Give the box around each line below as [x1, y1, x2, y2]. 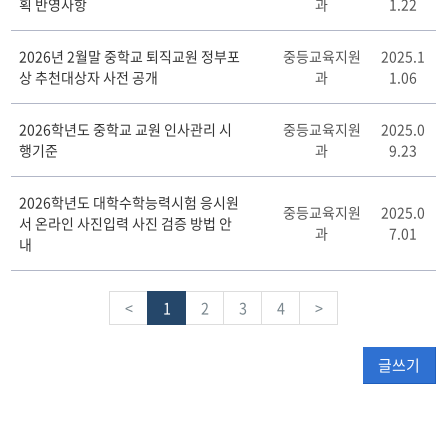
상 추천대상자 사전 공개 [19, 66, 159, 87]
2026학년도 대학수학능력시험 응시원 [19, 191, 240, 212]
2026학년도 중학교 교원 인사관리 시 [19, 118, 233, 139]
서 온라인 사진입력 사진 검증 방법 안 [19, 212, 233, 233]
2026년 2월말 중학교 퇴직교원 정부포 [19, 45, 241, 66]
